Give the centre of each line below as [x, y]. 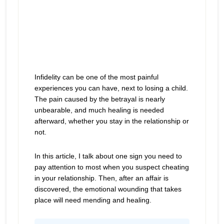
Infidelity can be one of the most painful [96, 77]
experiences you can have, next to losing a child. [111, 88]
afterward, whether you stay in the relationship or [111, 121]
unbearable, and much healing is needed [99, 110]
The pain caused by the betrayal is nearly [99, 99]
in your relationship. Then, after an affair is [101, 178]
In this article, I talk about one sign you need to [108, 156]
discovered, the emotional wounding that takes [108, 189]
